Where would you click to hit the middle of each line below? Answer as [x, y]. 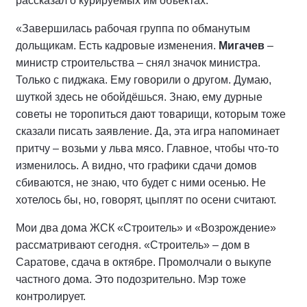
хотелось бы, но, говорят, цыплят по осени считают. [147, 200]
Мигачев [242, 46]
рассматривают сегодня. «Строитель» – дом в [133, 245]
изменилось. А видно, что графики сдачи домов [136, 166]
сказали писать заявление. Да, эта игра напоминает [148, 132]
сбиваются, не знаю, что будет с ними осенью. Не [141, 183]
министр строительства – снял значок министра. [138, 63]
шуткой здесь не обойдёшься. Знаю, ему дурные [139, 97]
